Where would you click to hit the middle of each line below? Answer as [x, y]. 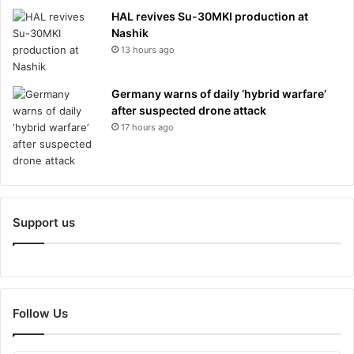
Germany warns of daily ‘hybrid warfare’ [219, 93]
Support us [44, 222]
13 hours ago [148, 49]
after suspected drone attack [189, 110]
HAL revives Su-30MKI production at [210, 16]
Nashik [130, 32]
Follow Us [40, 313]
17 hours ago [147, 127]
